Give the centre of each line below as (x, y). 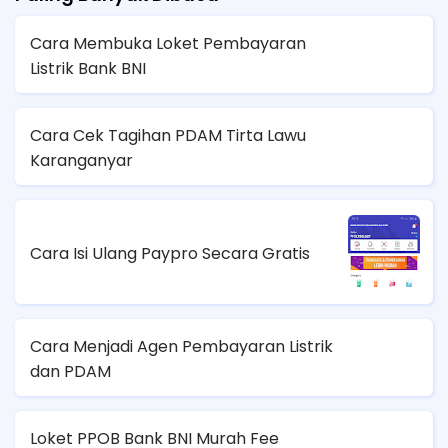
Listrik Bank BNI (88, 68)
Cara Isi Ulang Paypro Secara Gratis (170, 253)
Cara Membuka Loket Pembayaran (168, 43)
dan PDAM (70, 371)
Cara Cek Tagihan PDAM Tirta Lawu (168, 135)
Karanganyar (81, 160)
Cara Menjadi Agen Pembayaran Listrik (181, 346)
